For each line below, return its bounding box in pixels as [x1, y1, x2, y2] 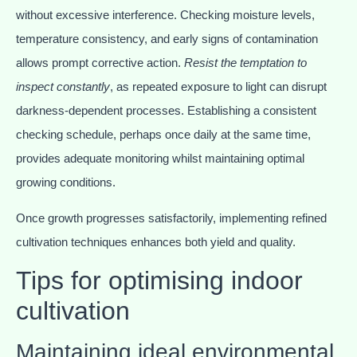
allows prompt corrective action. [16, 56, 184, 70]
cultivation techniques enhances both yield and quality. [16, 234, 296, 249]
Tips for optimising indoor [16, 266, 303, 296]
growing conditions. [16, 175, 116, 190]
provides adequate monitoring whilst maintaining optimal [16, 151, 304, 166]
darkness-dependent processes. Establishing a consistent [16, 104, 316, 118]
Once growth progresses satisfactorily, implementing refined [16, 210, 327, 225]
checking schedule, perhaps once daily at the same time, [16, 127, 311, 142]
